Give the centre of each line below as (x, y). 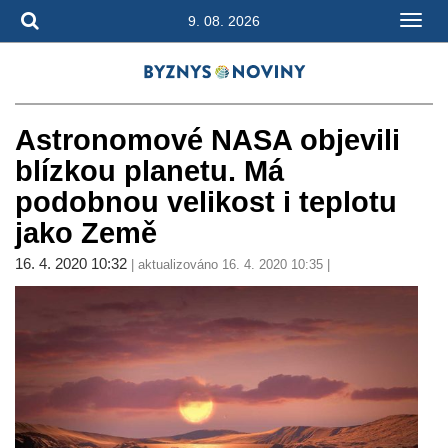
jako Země (86, 233)
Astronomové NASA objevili (207, 140)
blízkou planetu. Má (149, 171)
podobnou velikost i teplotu (206, 202)
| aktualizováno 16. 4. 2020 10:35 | (230, 264)
